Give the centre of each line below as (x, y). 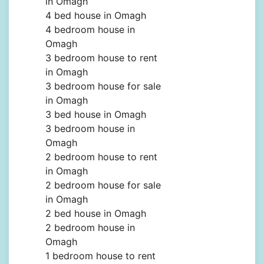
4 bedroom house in (90, 30)
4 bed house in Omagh (96, 16)
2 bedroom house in (90, 228)
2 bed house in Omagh (96, 214)
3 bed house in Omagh (96, 115)
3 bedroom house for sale (103, 86)
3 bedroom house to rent (101, 58)
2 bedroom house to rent (101, 157)
